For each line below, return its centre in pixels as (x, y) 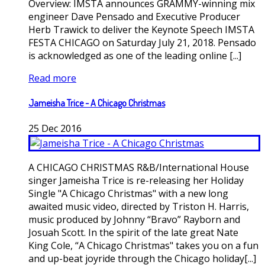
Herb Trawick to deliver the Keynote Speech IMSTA (141, 30)
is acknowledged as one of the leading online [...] (135, 56)
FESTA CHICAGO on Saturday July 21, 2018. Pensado (142, 43)
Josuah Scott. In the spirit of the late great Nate (133, 232)
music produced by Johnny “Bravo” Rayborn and (134, 219)
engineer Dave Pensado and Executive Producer (134, 17)
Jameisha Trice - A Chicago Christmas (97, 103)
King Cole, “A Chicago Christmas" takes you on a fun (143, 245)
